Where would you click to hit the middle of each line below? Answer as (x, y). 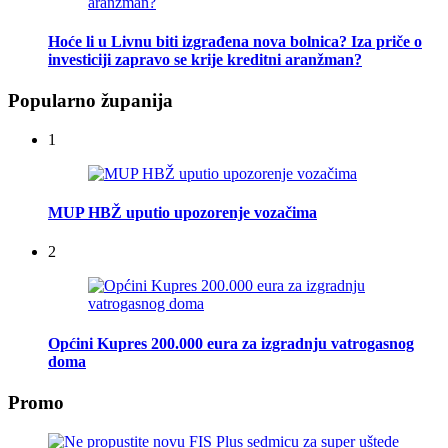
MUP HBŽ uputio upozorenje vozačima (182, 213)
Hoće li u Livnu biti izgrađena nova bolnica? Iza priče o (235, 41)
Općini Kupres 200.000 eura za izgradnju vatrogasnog (231, 343)
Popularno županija (90, 101)
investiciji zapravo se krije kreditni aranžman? (205, 59)
